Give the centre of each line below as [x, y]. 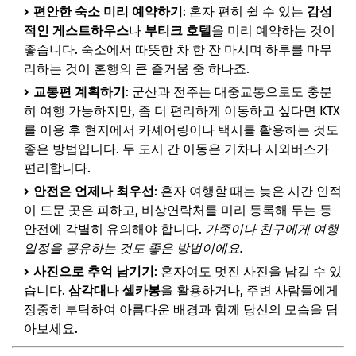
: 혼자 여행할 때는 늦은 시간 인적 [248, 191]
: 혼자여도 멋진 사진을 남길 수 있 [248, 271]
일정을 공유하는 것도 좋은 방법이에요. [133, 248]
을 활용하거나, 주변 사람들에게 [250, 290]
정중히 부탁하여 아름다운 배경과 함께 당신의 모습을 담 [181, 310]
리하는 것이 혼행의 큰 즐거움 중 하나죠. [137, 69]
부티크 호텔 [178, 31]
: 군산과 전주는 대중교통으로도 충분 [229, 92]
